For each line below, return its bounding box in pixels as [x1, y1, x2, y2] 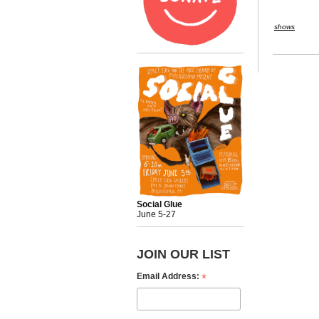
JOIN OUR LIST [137, 246, 230, 261]
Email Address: [137, 271, 202, 281]
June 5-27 [137, 209, 176, 219]
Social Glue [137, 199, 182, 209]
